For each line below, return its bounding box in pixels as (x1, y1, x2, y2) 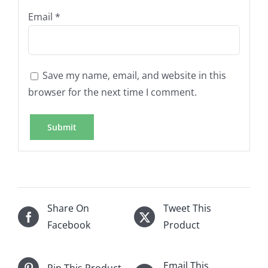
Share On (47, 202, 89, 215)
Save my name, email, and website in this (42, 68, 226, 82)
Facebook (47, 218, 90, 232)
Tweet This (163, 202, 211, 215)
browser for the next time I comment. (28, 85, 197, 99)
